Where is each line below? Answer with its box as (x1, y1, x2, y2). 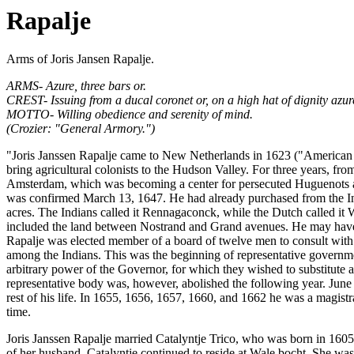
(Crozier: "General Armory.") (6, 122, 155, 136)
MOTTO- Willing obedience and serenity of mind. (6, 107, 253, 122)
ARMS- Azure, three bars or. (6, 79, 146, 93)
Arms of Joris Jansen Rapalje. (6, 52, 154, 66)
